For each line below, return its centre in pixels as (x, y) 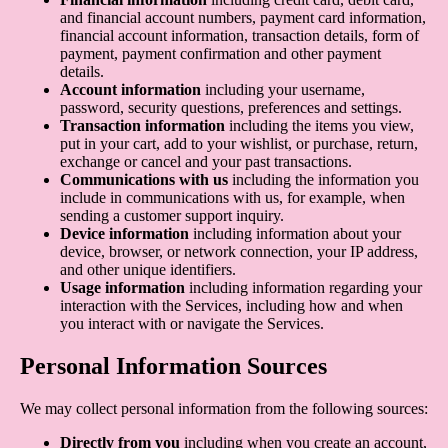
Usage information (122, 287)
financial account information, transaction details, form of (239, 35)
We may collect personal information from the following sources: (224, 408)
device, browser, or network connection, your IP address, (239, 251)
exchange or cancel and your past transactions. (206, 161)
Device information (124, 233)
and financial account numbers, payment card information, (243, 17)
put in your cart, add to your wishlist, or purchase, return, (239, 143)
